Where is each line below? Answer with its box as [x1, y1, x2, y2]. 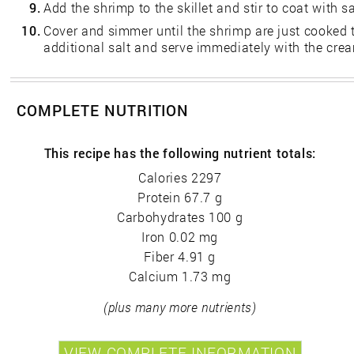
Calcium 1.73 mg [128, 268, 232, 285]
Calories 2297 [138, 169, 222, 186]
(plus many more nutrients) [103, 299, 257, 316]
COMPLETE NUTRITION [17, 100, 190, 121]
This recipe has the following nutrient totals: [43, 145, 316, 162]
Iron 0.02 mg [141, 228, 219, 246]
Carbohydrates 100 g [117, 209, 243, 226]
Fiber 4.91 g [144, 248, 217, 265]
